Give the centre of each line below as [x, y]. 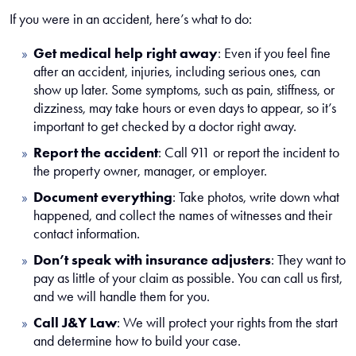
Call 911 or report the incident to [250, 153]
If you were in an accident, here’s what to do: [131, 19]
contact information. [87, 234]
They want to [310, 260]
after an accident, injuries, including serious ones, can [177, 72]
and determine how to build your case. [137, 341]
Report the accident [96, 153]
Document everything [103, 197]
